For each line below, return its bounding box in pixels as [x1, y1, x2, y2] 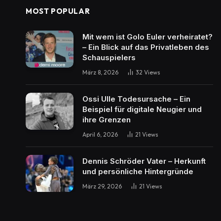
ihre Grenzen [82, 115, 131, 124]
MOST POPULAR [26, 6, 90, 16]
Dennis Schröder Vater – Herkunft [82, 156, 206, 166]
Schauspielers [82, 53, 136, 62]
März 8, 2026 [82, 69, 118, 76]
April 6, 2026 [82, 131, 118, 138]
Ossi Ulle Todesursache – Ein [82, 94, 190, 104]
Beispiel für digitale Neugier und [82, 105, 202, 114]
